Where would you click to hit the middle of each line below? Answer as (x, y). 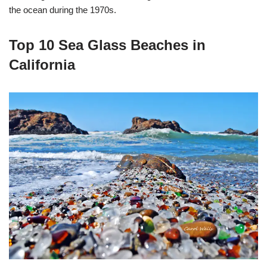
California (42, 65)
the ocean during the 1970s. (63, 10)
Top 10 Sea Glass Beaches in (107, 45)
